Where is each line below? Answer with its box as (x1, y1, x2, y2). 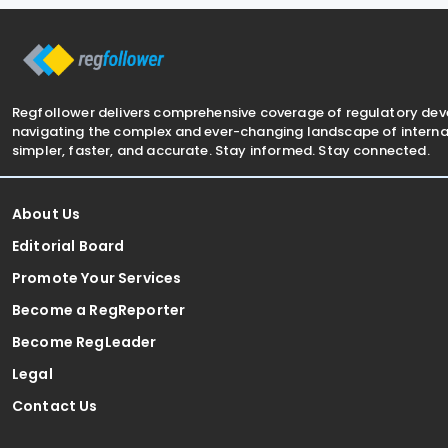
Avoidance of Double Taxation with (198, 8, 434, 27)
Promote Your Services (12, 267, 182, 288)
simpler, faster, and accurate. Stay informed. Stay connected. (12, 140, 430, 160)
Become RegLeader (12, 331, 157, 352)
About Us (12, 203, 81, 224)
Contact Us (12, 395, 98, 416)
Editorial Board (12, 235, 125, 256)
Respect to (198, 27, 272, 46)
